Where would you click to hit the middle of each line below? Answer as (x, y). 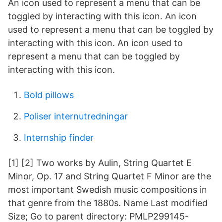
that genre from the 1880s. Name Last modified (108, 203)
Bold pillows (49, 95)
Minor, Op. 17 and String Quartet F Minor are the (110, 176)
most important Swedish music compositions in (108, 190)
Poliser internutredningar (76, 116)
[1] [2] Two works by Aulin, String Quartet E (100, 163)
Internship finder (59, 138)
